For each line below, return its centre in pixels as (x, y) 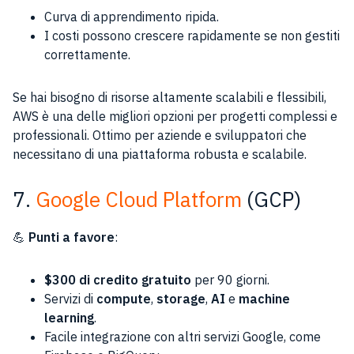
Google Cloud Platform (139, 199)
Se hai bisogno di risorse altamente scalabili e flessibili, (169, 97)
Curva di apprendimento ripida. (132, 17)
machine (264, 299)
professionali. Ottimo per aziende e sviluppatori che (160, 135)
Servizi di (70, 299)
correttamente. (87, 55)
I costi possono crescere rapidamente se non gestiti (192, 36)
